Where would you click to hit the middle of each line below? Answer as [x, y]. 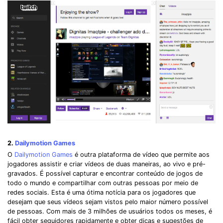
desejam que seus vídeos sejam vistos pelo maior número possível [108, 202]
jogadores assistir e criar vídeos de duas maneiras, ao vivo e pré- [107, 164]
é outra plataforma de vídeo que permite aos [141, 155]
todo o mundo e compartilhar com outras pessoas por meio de [103, 183]
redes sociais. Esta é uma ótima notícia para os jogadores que [102, 193]
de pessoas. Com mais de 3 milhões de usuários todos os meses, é [110, 212]
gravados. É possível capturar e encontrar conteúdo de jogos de [105, 174]
